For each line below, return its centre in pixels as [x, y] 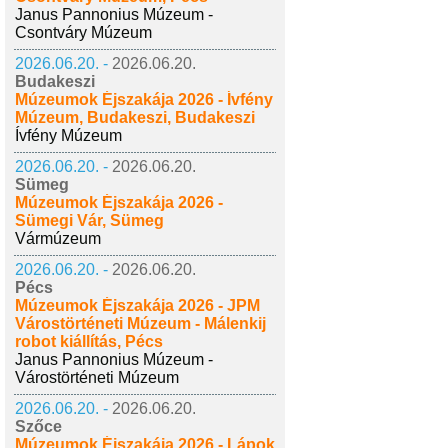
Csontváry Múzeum [83, 32]
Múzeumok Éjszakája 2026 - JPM [137, 305]
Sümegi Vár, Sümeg [89, 220]
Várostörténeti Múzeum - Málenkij [140, 323]
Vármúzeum [58, 238]
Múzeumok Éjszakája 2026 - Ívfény [144, 99]
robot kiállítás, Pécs [89, 341]
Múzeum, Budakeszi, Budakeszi [135, 117]
